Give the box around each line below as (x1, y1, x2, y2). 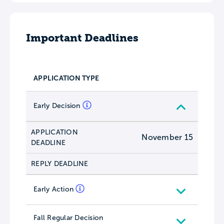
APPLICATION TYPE (33, 73, 99, 82)
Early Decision (33, 101, 82, 109)
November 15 (141, 132, 193, 141)
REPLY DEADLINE (31, 159, 88, 167)
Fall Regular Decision (33, 213, 103, 221)
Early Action (33, 185, 76, 193)
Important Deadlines (26, 31, 138, 44)
